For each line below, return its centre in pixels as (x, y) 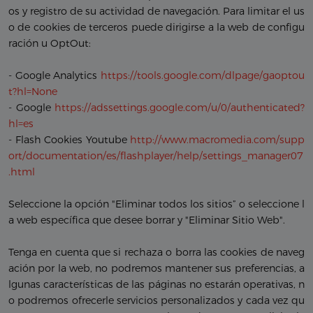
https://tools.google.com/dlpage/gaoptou (203, 76)
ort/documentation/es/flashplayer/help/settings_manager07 (156, 156)
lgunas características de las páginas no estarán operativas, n (156, 285)
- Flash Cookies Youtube (69, 140)
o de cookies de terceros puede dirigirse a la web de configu (156, 28)
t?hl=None (33, 92)
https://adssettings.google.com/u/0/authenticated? (180, 108)
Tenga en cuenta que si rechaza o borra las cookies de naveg (156, 253)
